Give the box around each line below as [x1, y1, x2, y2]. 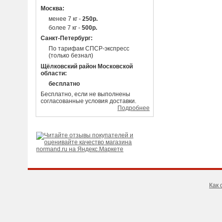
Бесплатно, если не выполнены [40, 91, 130, 98]
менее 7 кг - [48, 15, 82, 23]
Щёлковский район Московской [40, 62, 133, 70]
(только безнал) [48, 52, 93, 59]
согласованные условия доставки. [40, 98, 136, 105]
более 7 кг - [48, 24, 82, 31]
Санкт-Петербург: [40, 35, 93, 42]
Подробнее [117, 105, 150, 112]
